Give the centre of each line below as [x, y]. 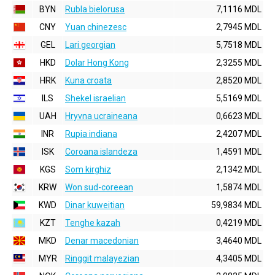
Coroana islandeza [101, 152]
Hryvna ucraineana [101, 116]
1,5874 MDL [239, 187]
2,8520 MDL [239, 80]
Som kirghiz [88, 169]
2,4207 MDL [239, 134]
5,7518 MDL [239, 45]
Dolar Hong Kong [97, 63]
